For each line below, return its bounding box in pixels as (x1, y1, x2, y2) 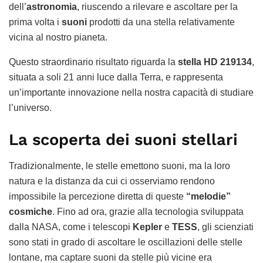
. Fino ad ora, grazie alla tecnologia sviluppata (52, 206, 244, 217)
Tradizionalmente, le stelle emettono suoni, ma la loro (9, 160, 230, 171)
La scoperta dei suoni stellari (9, 130, 238, 150)
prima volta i (9, 17, 62, 28)
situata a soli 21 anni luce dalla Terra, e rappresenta (9, 72, 223, 83)
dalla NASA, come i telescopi (9, 221, 133, 232)
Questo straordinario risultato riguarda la (9, 57, 178, 68)
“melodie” (186, 191, 231, 201)
